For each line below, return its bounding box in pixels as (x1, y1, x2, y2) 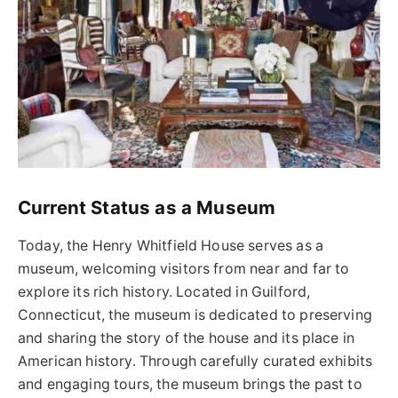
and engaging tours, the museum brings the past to (18, 376, 362, 394)
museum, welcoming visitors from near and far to (18, 260, 350, 278)
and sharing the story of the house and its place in (18, 330, 355, 347)
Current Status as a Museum (18, 195, 276, 219)
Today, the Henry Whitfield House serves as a (18, 237, 324, 255)
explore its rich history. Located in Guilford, (18, 283, 311, 301)
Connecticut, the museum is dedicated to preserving (18, 306, 372, 324)
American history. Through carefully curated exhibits (18, 353, 373, 370)
